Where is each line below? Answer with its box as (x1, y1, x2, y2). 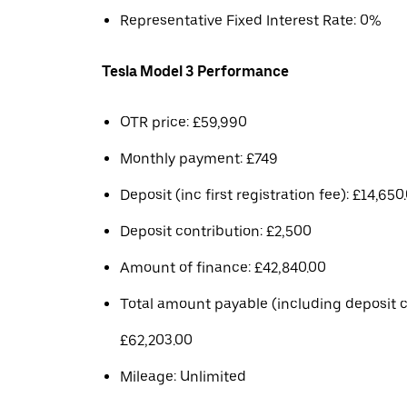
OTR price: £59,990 (120, 114, 247, 131)
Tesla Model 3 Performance (102, 63, 289, 80)
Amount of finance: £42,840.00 (120, 259, 326, 276)
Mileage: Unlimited (120, 368, 246, 385)
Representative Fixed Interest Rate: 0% (120, 12, 382, 29)
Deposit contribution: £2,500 (120, 223, 312, 240)
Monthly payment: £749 (120, 150, 278, 167)
